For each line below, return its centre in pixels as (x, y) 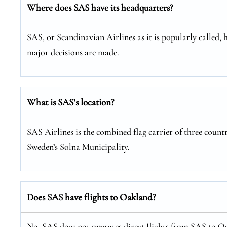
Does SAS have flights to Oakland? (91, 197)
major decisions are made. (73, 52)
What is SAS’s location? (70, 102)
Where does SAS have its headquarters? (100, 7)
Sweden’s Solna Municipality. (78, 147)
